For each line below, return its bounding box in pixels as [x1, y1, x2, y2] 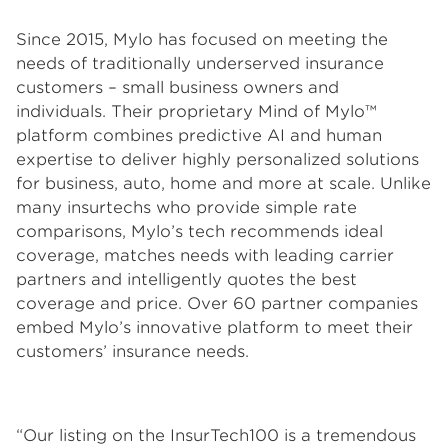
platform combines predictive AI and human [16, 126, 382, 145]
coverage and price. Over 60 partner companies [16, 294, 418, 313]
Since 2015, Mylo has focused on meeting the [16, 30, 388, 49]
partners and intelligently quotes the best [16, 270, 357, 289]
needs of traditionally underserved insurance [16, 54, 384, 73]
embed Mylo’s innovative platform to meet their [16, 318, 413, 337]
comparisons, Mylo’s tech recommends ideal [16, 222, 383, 241]
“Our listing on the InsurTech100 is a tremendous [16, 426, 416, 445]
